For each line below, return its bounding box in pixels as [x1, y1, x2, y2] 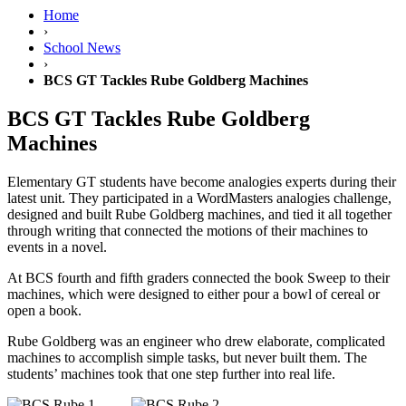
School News [43, 40, 121, 55]
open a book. [7, 302, 85, 318]
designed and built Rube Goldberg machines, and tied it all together [7, 206, 391, 222]
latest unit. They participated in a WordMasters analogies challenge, [7, 189, 391, 206]
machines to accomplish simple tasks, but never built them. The [7, 349, 367, 365]
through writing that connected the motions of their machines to [7, 222, 368, 238]
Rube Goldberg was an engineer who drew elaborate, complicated [7, 333, 385, 349]
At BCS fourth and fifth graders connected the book [7, 269, 307, 285]
